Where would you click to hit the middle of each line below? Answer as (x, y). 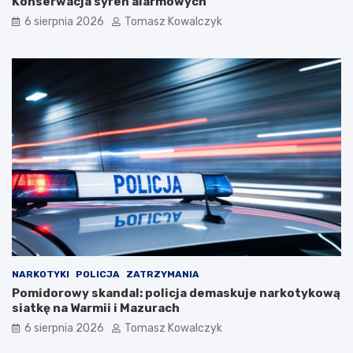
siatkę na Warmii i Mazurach (96, 308)
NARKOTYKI (41, 274)
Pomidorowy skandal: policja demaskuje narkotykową (176, 293)
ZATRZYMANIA (163, 274)
